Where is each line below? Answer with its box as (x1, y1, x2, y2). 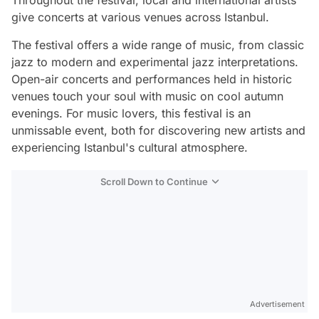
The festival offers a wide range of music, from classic (11, 38, 304, 53)
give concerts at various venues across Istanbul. (11, 10, 269, 25)
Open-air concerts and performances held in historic (11, 72, 292, 87)
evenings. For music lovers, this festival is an (11, 106, 251, 121)
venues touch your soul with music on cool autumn (11, 89, 283, 104)
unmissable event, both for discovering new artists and (11, 123, 305, 138)
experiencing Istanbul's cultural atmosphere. (11, 140, 248, 155)
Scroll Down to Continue (100, 176, 208, 188)
